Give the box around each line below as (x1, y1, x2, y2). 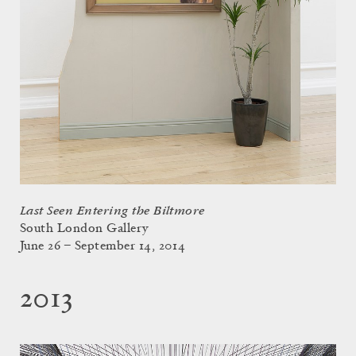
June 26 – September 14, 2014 (20, 239, 186, 253)
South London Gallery (20, 222, 149, 235)
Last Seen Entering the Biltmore (20, 203, 205, 218)
